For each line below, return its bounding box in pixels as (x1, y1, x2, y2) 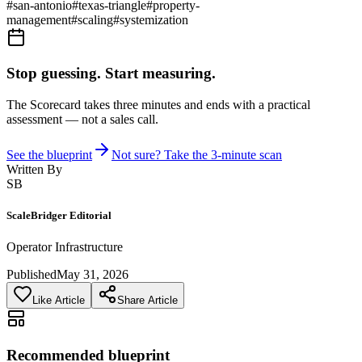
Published (6, 267, 57, 282)
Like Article (32, 294, 85, 307)
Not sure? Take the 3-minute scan (112, 148, 282, 162)
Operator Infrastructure (6, 240, 123, 255)
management (6, 12, 71, 27)
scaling (78, 12, 113, 27)
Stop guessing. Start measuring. (6, 65, 216, 82)
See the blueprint (6, 148, 92, 162)
